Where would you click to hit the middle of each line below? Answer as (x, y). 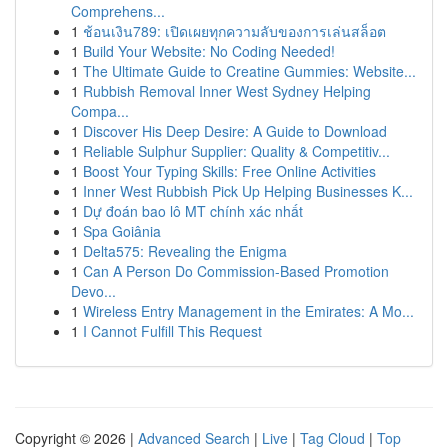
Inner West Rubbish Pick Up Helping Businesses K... (248, 191)
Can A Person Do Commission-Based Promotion (236, 271)
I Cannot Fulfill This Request (172, 331)
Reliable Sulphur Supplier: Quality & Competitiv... (236, 151)
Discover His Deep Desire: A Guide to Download (235, 131)
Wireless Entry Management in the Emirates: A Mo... (248, 311)
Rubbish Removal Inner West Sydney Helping (227, 91)
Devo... (93, 291)
